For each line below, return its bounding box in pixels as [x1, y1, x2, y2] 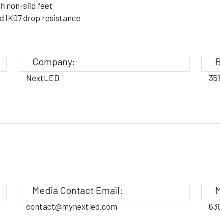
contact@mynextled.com [26, 201, 117, 211]
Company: [32, 55, 75, 67]
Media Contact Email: [32, 184, 123, 196]
